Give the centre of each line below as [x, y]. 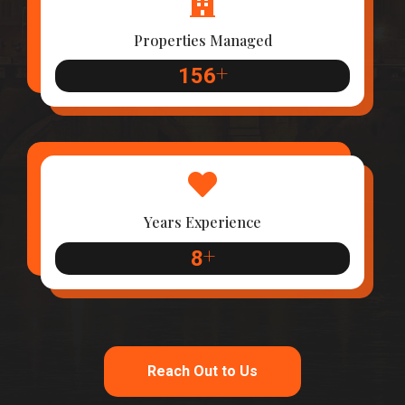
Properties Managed [202, 40]
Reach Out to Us [202, 371]
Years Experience [202, 222]
